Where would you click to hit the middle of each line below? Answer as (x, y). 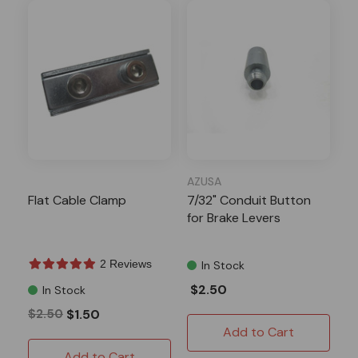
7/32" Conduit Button (249, 200)
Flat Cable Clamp (77, 200)
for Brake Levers (234, 217)
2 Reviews (126, 263)
